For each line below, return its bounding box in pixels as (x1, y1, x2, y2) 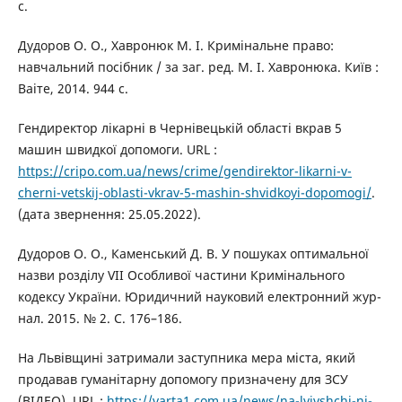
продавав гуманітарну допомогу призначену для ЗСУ (17, 370, 348, 388)
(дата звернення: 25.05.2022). (17, 205, 201, 223)
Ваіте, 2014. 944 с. (17, 79, 128, 97)
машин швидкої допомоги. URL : (17, 140, 217, 158)
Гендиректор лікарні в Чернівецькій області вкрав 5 (17, 118, 342, 136)
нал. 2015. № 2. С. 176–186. (17, 309, 182, 327)
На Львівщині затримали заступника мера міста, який (17, 348, 355, 366)
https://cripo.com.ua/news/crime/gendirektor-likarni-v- (17, 162, 352, 179)
